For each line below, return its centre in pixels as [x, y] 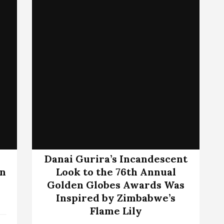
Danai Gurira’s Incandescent [116, 158]
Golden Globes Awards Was [116, 184]
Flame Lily [116, 210]
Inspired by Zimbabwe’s [116, 197]
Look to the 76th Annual [116, 171]
